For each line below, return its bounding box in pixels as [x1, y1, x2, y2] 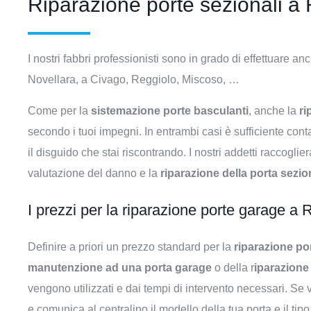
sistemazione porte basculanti [91, 105, 249, 117]
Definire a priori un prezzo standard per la [28, 241, 234, 253]
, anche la [249, 105, 299, 117]
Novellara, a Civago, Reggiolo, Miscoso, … [28, 74, 242, 85]
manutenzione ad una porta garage [28, 262, 215, 274]
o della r [215, 262, 254, 274]
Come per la [28, 105, 91, 117]
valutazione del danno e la [28, 167, 160, 179]
